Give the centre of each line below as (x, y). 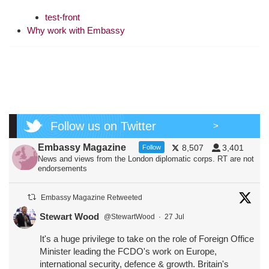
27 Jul (175, 216)
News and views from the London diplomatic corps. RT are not (146, 159)
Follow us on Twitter (103, 126)
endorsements (62, 169)
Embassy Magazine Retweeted (92, 198)
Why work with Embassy (76, 30)
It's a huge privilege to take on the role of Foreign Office (147, 239)
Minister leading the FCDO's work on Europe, (128, 252)
